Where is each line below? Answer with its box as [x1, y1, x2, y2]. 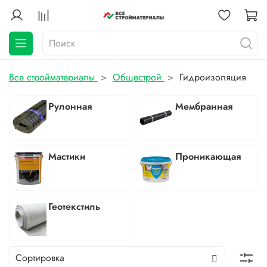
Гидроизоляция [179, 70, 246, 85]
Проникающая [175, 150, 241, 163]
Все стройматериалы [9, 70, 95, 85]
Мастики [48, 150, 86, 163]
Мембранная [175, 99, 233, 113]
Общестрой [113, 70, 162, 85]
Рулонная [48, 99, 92, 113]
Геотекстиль [48, 200, 101, 214]
